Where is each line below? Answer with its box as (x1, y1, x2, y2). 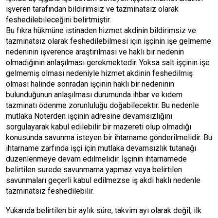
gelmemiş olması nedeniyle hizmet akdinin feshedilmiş (6, 69, 193, 78)
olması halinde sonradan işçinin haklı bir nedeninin (6, 79, 174, 89)
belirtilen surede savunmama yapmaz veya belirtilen (6, 165, 182, 174)
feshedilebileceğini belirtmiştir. (6, 15, 111, 24)
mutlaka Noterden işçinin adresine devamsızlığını (6, 111, 172, 121)
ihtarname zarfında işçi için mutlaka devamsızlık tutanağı (6, 144, 196, 153)
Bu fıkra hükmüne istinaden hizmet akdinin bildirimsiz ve (6, 26, 196, 35)
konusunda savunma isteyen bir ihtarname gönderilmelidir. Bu (6, 133, 212, 142)
